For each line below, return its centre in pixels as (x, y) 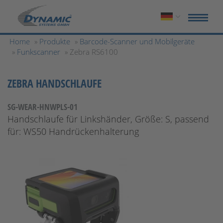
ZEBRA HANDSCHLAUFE (55, 83)
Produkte (55, 41)
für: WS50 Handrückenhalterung (73, 131)
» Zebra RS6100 (91, 52)
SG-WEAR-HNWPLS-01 (43, 107)
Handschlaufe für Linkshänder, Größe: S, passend (108, 119)
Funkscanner (39, 52)
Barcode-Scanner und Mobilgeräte (137, 41)
